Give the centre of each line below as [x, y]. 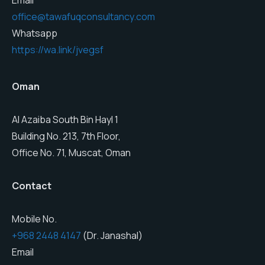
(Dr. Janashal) [112, 236]
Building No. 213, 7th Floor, [66, 136]
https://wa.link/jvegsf [58, 50]
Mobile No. [34, 219]
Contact [32, 186]
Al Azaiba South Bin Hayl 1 [65, 120]
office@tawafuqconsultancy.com [83, 17]
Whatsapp [35, 33]
